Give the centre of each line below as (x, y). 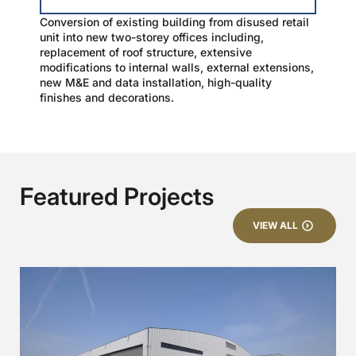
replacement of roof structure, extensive (146, 52)
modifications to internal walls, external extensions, (177, 67)
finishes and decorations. (107, 97)
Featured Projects (117, 196)
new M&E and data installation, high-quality (156, 82)
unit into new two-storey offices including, (152, 37)
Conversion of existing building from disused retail (174, 21)
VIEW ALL (275, 225)
